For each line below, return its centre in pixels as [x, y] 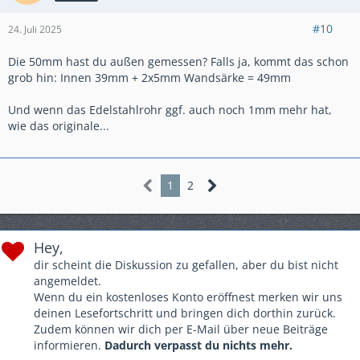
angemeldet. [67, 281]
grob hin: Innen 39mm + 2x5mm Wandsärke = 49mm [149, 78]
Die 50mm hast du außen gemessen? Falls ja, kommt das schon [178, 62]
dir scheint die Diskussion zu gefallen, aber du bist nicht [186, 265]
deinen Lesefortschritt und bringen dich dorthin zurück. [185, 313]
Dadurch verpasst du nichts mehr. [198, 346]
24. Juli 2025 [35, 30]
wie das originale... [59, 126]
